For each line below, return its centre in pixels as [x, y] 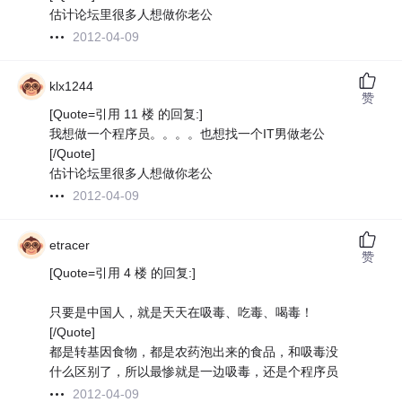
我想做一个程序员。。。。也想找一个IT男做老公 [188, 134]
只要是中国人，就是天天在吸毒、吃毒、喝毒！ [182, 313]
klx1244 [72, 87]
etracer [70, 245]
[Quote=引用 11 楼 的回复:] [127, 114]
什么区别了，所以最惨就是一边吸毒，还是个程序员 [194, 372]
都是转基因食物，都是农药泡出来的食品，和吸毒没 [194, 352]
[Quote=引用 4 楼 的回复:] [123, 273]
